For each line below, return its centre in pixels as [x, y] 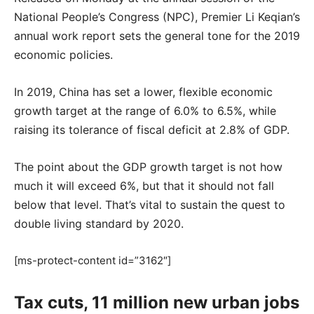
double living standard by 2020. [99, 224]
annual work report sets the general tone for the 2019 [157, 36]
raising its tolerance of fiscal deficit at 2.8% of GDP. [152, 130]
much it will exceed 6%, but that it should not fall [144, 186]
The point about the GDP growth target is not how [148, 167]
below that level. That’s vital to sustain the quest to [150, 205]
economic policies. [63, 55]
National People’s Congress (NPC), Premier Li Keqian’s [157, 17]
